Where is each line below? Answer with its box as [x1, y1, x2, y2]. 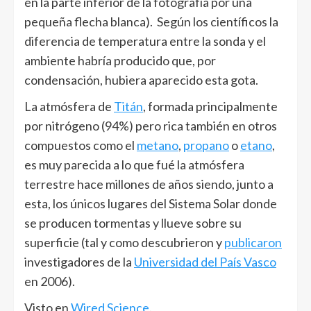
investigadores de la [24, 254, 134, 269]
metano [137, 137, 178, 153]
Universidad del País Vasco [134, 254, 276, 269]
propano [183, 137, 229, 153]
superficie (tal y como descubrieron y [24, 235, 224, 250]
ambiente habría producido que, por [24, 53, 216, 68]
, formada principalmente [143, 99, 278, 114]
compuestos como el [24, 137, 137, 153]
